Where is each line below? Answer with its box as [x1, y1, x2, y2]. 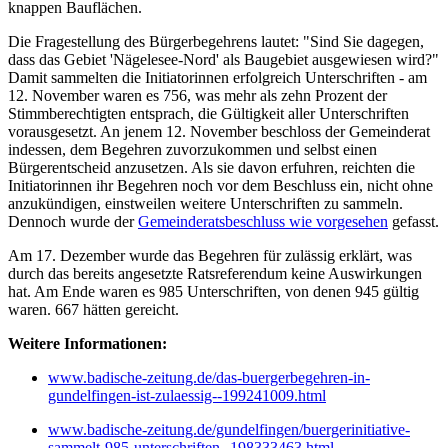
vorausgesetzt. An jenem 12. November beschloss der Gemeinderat [8, 122, 430, 140]
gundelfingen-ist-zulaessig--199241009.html [48, 386, 326, 404]
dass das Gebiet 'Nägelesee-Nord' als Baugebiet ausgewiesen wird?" [8, 50, 439, 68]
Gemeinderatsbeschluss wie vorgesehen [138, 212, 388, 230]
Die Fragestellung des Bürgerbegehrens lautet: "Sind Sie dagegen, [8, 32, 424, 50]
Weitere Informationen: [8, 334, 167, 352]
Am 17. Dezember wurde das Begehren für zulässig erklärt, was [8, 246, 412, 264]
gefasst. [388, 212, 439, 230]
